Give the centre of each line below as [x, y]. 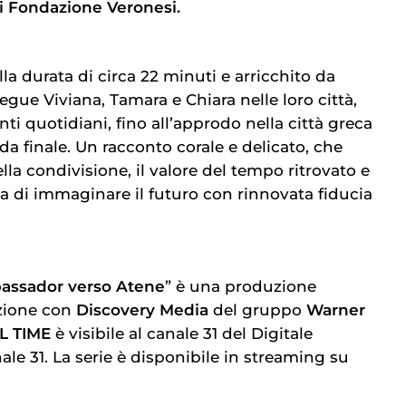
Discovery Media [142, 310]
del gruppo [257, 310]
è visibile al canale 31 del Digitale [182, 334]
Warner [333, 310]
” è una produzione [241, 287]
